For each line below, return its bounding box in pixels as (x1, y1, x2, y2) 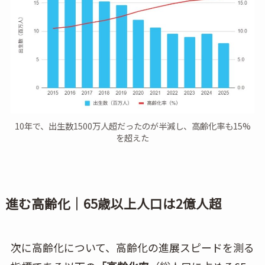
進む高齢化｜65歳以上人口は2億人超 (5, 193, 222, 212)
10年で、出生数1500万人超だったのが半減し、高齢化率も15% (14, 119, 251, 132)
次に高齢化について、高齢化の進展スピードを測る (10, 239, 254, 255)
